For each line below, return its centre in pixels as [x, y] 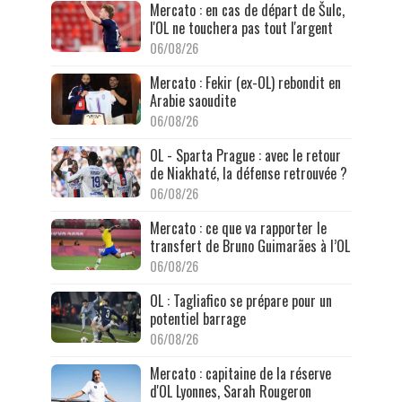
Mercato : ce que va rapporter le [238, 228]
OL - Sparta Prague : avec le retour [245, 156]
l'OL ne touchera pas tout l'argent [241, 28]
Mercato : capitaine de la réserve [240, 374]
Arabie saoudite [192, 101]
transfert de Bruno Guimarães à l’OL [249, 246]
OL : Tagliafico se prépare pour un [240, 301]
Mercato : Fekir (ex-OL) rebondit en [245, 83]
